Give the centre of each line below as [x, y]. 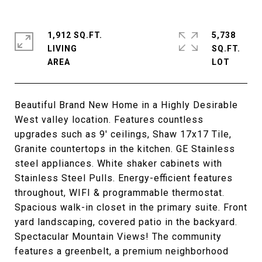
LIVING [62, 49]
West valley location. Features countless [109, 120]
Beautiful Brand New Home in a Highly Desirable [126, 105]
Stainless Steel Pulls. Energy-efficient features [124, 178]
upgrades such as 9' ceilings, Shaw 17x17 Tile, [123, 134]
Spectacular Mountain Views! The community [118, 237]
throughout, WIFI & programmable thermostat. [120, 193]
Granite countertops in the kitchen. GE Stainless [125, 149]
